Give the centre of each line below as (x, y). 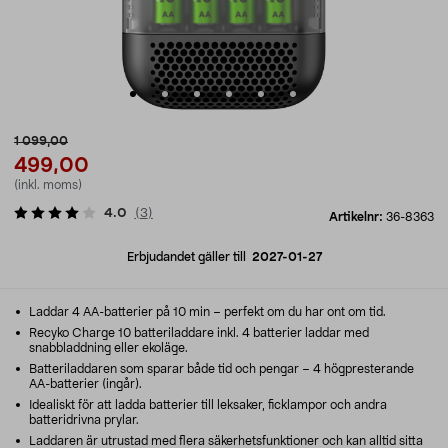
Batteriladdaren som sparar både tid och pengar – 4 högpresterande (220, 369)
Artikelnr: (357, 217)
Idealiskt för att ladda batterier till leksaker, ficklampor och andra (206, 405)
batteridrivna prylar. (84, 420)
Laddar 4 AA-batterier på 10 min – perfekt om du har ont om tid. (206, 312)
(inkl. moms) (48, 185)
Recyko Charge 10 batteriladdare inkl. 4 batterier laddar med (197, 333)
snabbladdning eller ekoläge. (108, 348)
